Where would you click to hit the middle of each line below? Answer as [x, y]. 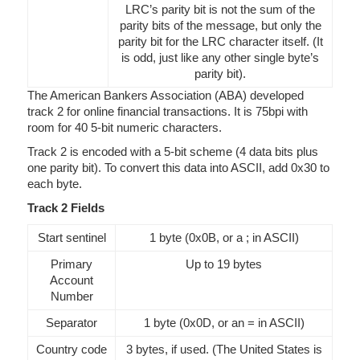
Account [72, 280]
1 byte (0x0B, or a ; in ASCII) [224, 238]
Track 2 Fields [66, 208]
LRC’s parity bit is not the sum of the [220, 10]
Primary [72, 264]
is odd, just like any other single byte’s [220, 58]
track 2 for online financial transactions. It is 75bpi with [168, 112]
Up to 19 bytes [224, 264]
